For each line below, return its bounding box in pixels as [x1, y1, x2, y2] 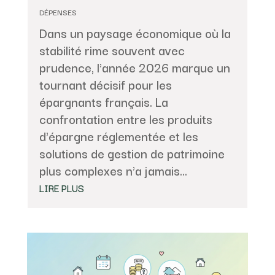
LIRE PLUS [39, 180, 84, 195]
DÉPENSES [39, 6, 77, 18]
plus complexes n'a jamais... [39, 160, 187, 180]
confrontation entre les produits [39, 109, 212, 128]
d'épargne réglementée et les [39, 126, 198, 145]
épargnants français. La [39, 91, 168, 111]
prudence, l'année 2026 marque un [39, 57, 230, 77]
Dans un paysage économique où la [39, 23, 231, 42]
